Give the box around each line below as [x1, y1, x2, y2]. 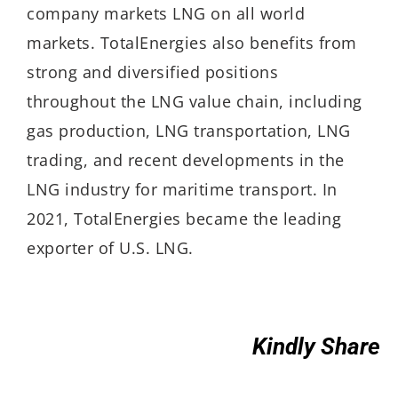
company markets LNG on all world [27, 3, 305, 25]
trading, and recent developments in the [27, 149, 345, 171]
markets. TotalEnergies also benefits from [27, 32, 357, 54]
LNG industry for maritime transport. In [27, 179, 338, 201]
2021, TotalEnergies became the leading [27, 208, 341, 230]
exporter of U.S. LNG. [27, 237, 194, 259]
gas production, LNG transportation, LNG [27, 120, 351, 142]
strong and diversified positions [27, 61, 278, 84]
